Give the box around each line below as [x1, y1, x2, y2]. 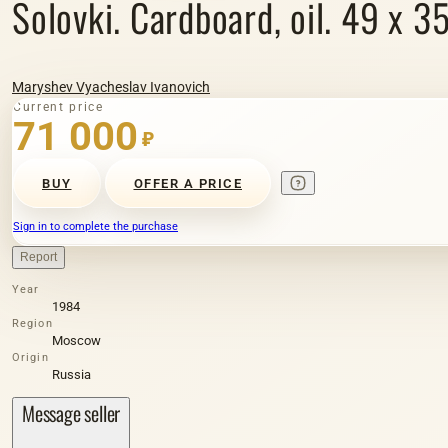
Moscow [52, 333, 101, 348]
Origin [12, 351, 49, 364]
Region [12, 317, 53, 330]
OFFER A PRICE [133, 175, 242, 191]
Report [20, 250, 57, 264]
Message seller [22, 398, 121, 428]
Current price [13, 100, 104, 114]
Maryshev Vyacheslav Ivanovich [12, 79, 210, 95]
